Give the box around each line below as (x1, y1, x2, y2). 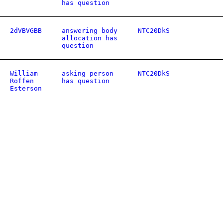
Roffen (10, 77, 34, 85)
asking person (62, 70, 113, 77)
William (10, 70, 38, 77)
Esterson (10, 85, 42, 92)
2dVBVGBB (10, 27, 42, 34)
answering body (62, 27, 117, 34)
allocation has (62, 34, 117, 42)
